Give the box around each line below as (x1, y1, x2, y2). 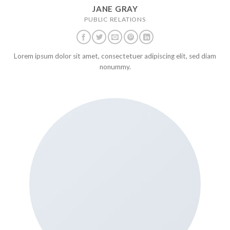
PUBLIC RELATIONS (84, 15, 146, 23)
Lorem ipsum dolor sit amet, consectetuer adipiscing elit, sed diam (14, 52, 216, 61)
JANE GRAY (92, 4, 138, 13)
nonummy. (99, 63, 131, 71)
